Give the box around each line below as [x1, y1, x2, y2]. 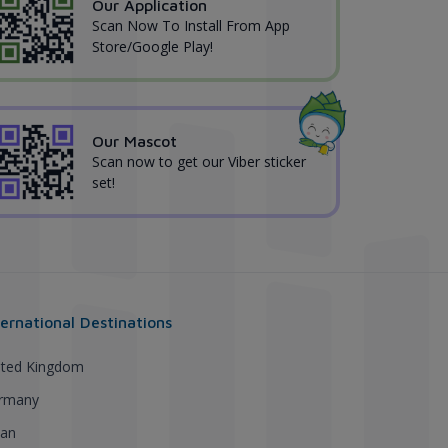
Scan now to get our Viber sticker [92, 151, 306, 171]
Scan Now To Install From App [92, 15, 290, 35]
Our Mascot [92, 131, 177, 150]
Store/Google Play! [92, 36, 213, 56]
